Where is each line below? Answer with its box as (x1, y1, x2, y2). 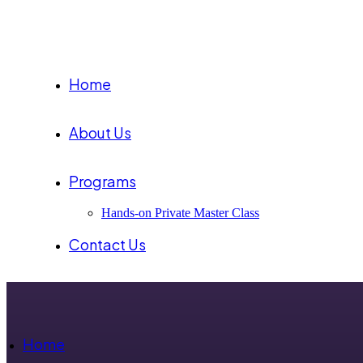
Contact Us (69, 235, 146, 254)
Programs (69, 172, 136, 190)
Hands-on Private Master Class (101, 206, 259, 220)
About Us (69, 123, 131, 142)
